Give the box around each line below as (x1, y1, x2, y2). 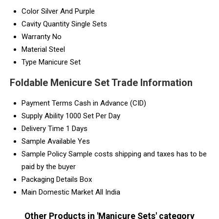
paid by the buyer (22, 162, 76, 171)
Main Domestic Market (22, 187, 93, 197)
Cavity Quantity (22, 19, 69, 28)
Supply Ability (22, 111, 64, 120)
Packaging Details (22, 175, 78, 184)
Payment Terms (22, 98, 72, 108)
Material (22, 44, 47, 54)
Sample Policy (22, 149, 66, 158)
